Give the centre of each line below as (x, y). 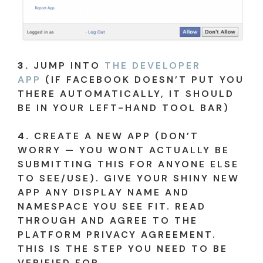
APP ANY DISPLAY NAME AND (104, 193)
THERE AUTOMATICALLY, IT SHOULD (126, 94)
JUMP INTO (67, 66)
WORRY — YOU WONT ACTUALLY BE (124, 150)
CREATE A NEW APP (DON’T (114, 136)
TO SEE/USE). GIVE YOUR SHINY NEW (129, 178)
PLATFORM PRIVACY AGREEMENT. (117, 235)
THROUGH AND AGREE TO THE (108, 221)
